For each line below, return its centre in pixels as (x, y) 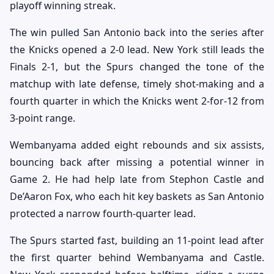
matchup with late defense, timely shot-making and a (137, 84)
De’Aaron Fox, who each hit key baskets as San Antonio (137, 197)
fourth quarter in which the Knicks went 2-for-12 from (137, 101)
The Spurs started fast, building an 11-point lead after (137, 241)
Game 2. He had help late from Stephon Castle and (137, 180)
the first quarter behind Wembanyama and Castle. (137, 258)
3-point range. (43, 118)
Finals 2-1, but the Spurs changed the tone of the (137, 67)
